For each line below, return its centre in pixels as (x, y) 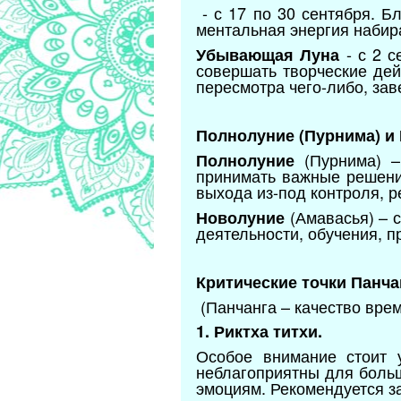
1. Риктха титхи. (259, 332)
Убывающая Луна (268, 55)
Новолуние (240, 218)
